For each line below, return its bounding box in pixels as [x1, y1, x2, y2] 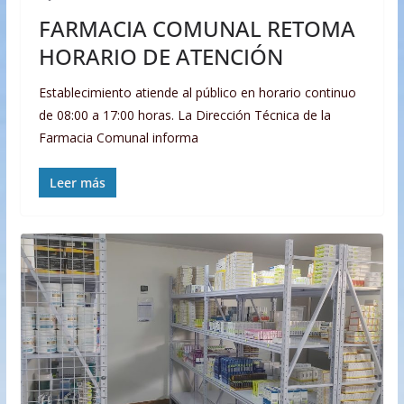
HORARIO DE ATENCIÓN [38, 41, 283, 72]
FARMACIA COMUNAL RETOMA [38, 14, 355, 44]
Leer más [49, 174, 106, 192]
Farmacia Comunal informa [38, 129, 198, 147]
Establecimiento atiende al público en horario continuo [38, 84, 356, 102]
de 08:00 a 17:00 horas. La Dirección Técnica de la [38, 106, 331, 124]
